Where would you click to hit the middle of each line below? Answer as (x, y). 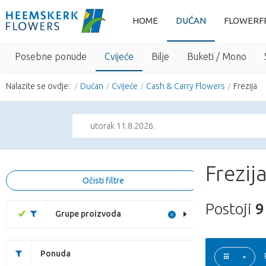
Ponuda (56, 254)
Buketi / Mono (217, 56)
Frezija (245, 86)
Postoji (230, 209)
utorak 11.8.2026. (123, 126)
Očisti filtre (103, 180)
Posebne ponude (51, 56)
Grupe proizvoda (88, 214)
